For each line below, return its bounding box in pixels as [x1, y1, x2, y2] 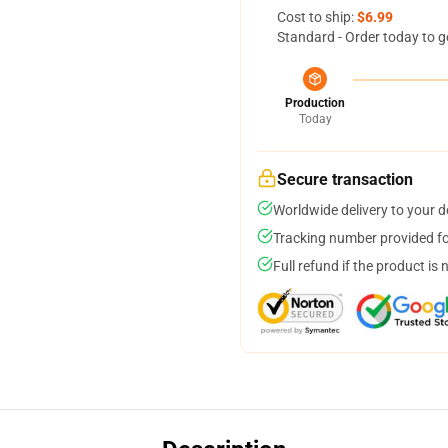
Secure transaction [277, 170, 413, 189]
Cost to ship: [277, 9, 357, 25]
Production [285, 96, 345, 110]
